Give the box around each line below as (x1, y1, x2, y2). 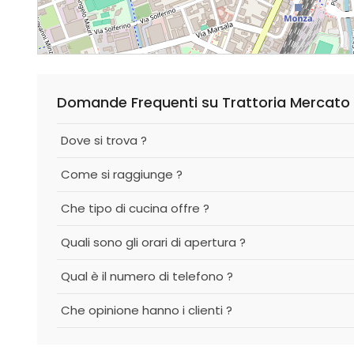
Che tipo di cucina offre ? (61, 200, 209, 217)
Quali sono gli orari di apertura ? (61, 234, 246, 250)
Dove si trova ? (61, 132, 147, 149)
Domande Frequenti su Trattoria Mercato (57, 92, 350, 112)
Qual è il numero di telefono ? (61, 268, 233, 284)
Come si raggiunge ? (61, 166, 183, 183)
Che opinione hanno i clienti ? (61, 302, 232, 318)
